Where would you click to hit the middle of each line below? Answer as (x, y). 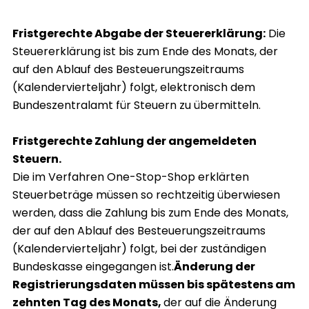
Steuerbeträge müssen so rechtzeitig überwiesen (146, 195)
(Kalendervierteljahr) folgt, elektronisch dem (134, 88)
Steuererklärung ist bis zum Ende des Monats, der (145, 52)
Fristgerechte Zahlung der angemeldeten (134, 141)
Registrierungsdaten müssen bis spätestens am (154, 285)
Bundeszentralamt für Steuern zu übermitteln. (137, 106)
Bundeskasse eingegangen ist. (93, 267)
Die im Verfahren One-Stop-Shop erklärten (131, 177)
